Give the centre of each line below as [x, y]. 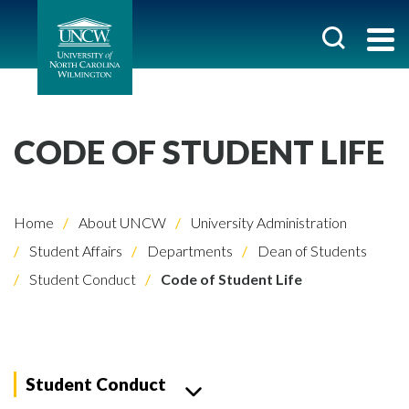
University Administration [267, 222]
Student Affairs [74, 251]
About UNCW [121, 222]
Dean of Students [311, 251]
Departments [189, 251]
